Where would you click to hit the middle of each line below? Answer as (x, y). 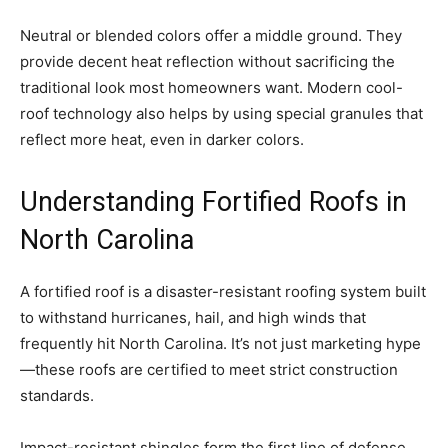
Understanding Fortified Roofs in (213, 202)
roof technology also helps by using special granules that (221, 114)
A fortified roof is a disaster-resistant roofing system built (223, 292)
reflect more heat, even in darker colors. (162, 140)
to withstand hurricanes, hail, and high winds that (193, 318)
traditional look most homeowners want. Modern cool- (211, 88)
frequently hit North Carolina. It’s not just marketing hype (220, 344)
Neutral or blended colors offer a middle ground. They (211, 36)
